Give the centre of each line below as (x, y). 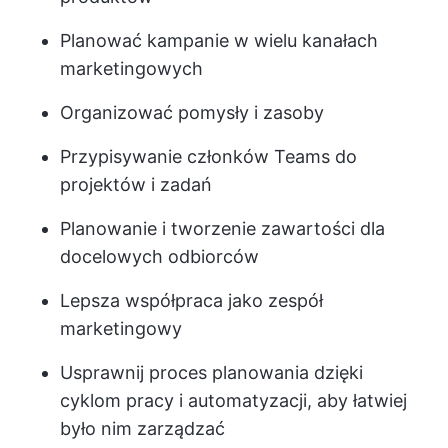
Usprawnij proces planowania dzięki (211, 372)
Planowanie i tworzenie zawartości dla (222, 228)
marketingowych (131, 68)
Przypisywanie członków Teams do (208, 156)
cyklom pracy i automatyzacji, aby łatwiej (233, 400)
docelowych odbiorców (159, 256)
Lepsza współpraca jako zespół (191, 300)
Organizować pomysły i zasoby (192, 112)
